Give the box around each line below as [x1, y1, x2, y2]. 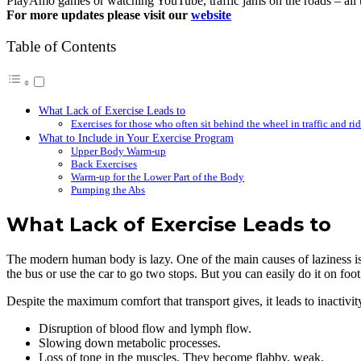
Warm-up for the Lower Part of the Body [71, 171, 244, 184]
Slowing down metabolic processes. [39, 336, 221, 350]
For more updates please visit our [6, 7, 191, 22]
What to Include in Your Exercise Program [39, 131, 234, 145]
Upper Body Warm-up [71, 145, 166, 158]
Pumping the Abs [71, 184, 145, 197]
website [191, 7, 231, 22]
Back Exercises [71, 158, 137, 171]
